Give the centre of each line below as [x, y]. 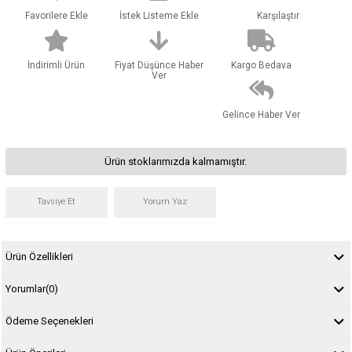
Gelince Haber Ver [262, 114]
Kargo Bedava [262, 65]
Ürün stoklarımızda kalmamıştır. [176, 161]
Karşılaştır [279, 15]
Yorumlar [25, 288]
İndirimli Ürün [57, 65]
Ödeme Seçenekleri [49, 321]
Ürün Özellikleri [39, 256]
